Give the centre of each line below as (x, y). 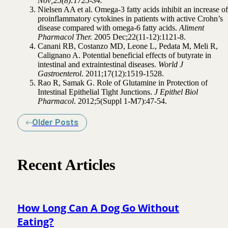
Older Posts (55, 122)
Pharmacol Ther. (65, 37)
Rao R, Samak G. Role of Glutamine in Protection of (122, 82)
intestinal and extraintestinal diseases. (98, 64)
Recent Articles (66, 165)
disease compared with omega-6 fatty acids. (107, 27)
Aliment (191, 27)
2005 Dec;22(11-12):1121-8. (140, 37)
